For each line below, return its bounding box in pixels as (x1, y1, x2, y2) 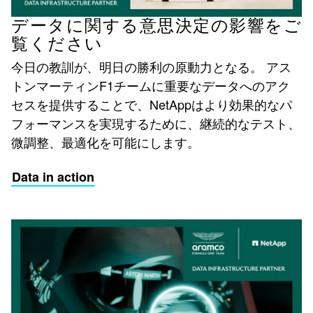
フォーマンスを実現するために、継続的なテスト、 (11, 114, 300, 133)
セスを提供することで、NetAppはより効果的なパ (11, 95, 292, 114)
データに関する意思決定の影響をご (11, 17, 302, 35)
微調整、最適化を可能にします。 (11, 133, 200, 152)
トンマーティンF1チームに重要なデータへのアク (11, 76, 290, 95)
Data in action (12, 168, 94, 187)
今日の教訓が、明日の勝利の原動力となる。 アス (11, 57, 291, 76)
